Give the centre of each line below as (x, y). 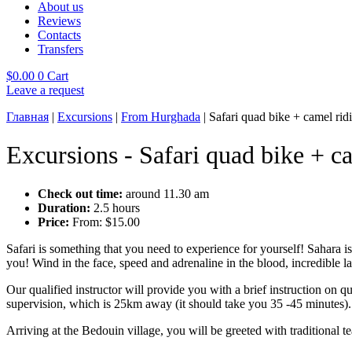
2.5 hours (115, 207)
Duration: (64, 207)
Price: (53, 222)
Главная (27, 117)
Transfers (60, 49)
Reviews (59, 21)
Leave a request (45, 90)
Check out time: (80, 193)
